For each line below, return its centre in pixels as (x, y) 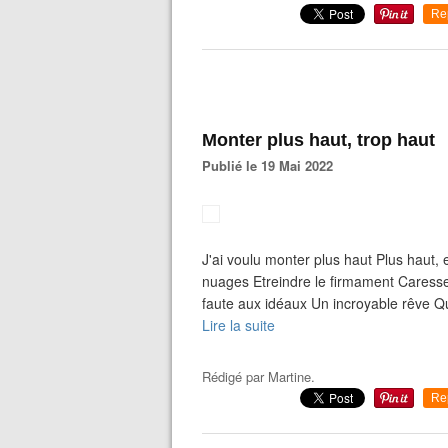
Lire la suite (238, 325)
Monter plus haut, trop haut (318, 140)
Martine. (291, 376)
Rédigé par (235, 376)
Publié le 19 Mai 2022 (272, 165)
